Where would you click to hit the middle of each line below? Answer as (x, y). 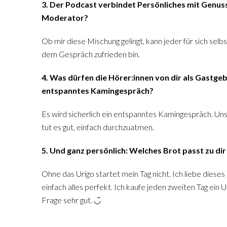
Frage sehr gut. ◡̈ (71, 200)
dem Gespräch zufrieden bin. (91, 54)
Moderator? (65, 17)
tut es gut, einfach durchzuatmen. (98, 127)
